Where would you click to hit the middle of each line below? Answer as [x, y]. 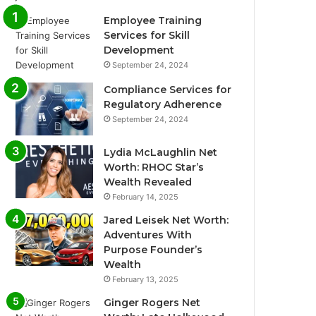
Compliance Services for [168, 90]
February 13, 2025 [146, 279]
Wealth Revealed [148, 182]
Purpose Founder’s [153, 250]
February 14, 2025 [146, 197]
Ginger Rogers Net [152, 303]
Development [139, 50]
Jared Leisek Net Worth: [166, 220]
